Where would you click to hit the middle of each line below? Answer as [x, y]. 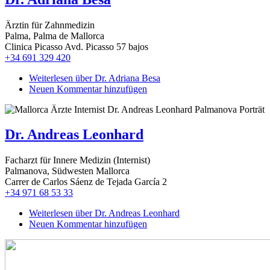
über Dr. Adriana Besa [117, 78]
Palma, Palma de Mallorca [55, 36]
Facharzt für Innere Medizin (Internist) [77, 160]
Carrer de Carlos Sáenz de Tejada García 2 [86, 182]
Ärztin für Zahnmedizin [50, 25]
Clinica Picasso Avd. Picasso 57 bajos [77, 46]
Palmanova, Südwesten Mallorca [67, 171]
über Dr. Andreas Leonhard [126, 213]
